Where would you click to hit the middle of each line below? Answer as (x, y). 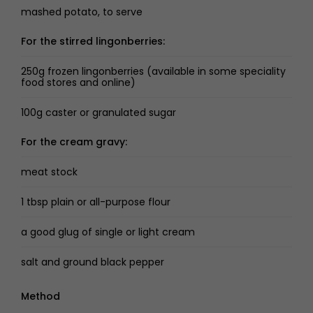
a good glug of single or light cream (108, 232)
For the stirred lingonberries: (93, 41)
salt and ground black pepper (93, 262)
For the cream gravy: (74, 142)
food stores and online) (78, 82)
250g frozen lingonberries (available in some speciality (153, 71)
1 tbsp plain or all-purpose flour (96, 202)
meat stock (49, 172)
